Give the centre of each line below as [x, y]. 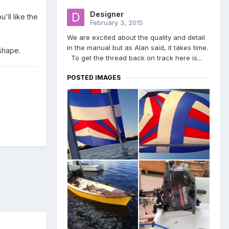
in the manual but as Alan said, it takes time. [138, 48]
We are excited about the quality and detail [136, 38]
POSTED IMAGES [94, 78]
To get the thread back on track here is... [134, 58]
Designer [107, 14]
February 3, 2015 [117, 23]
